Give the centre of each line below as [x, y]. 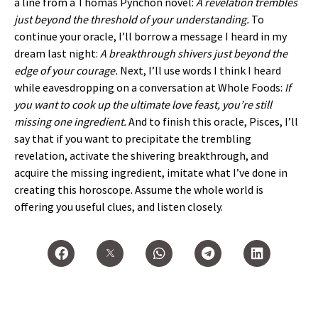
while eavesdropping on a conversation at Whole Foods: [149, 88]
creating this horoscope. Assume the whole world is [139, 190]
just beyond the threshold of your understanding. [132, 20]
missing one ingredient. [70, 122]
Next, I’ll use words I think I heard [199, 71]
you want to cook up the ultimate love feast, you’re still [143, 105]
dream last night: [57, 54]
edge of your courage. [66, 71]
